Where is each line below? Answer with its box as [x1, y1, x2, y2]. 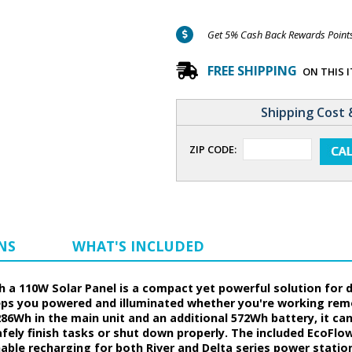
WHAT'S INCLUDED [72, 236, 204, 256]
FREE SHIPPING [207, 62, 297, 80]
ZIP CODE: [189, 142, 236, 157]
